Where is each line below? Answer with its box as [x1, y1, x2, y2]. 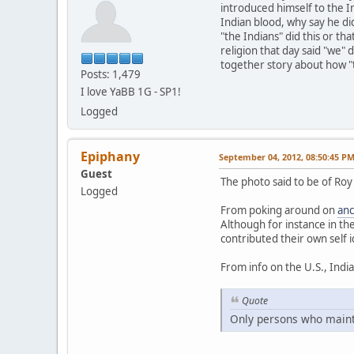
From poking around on [220, 203, 337, 218]
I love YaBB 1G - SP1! [81, 85, 181, 100]
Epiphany [81, 148, 140, 166]
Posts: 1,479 [81, 67, 141, 82]
